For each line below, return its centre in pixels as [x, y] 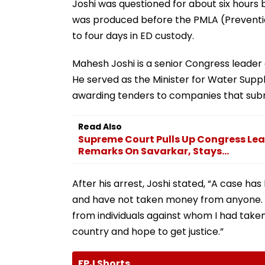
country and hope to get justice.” [148, 231]
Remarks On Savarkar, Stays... [153, 151]
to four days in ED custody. [133, 35]
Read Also [100, 126]
